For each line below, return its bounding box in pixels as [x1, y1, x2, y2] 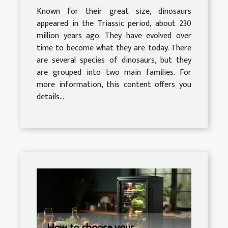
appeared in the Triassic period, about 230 [37, 17, 191, 31]
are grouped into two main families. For [37, 66, 191, 80]
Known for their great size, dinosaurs [37, 5, 191, 19]
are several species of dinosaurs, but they [37, 53, 191, 68]
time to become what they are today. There [37, 41, 191, 55]
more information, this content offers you [37, 78, 191, 92]
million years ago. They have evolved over [37, 29, 191, 43]
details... [37, 90, 64, 104]
